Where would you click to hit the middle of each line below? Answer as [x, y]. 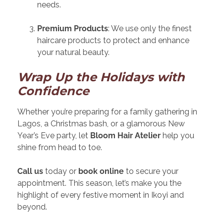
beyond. [32, 207]
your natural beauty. [73, 53]
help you [177, 136]
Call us [30, 171]
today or [61, 171]
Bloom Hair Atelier [125, 136]
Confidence [53, 91]
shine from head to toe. [60, 148]
